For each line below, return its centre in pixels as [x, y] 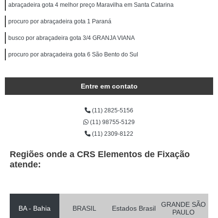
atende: [25, 164]
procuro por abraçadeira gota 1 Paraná [60, 21]
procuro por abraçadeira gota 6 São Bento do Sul [73, 54]
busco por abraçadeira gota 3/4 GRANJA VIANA [72, 38]
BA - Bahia [35, 208]
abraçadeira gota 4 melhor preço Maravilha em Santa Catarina [91, 5]
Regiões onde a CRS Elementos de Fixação [100, 154]
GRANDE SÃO [183, 204]
